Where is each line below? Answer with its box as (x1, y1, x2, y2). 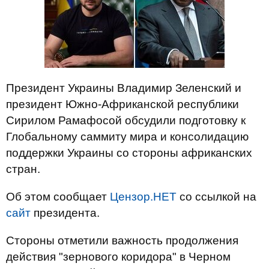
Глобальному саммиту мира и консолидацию (6, 130, 249, 143)
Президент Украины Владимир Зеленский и (6, 82, 241, 94)
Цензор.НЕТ (110, 190, 177, 203)
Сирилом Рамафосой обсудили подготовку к (6, 114, 246, 127)
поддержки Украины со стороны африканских (6, 147, 252, 159)
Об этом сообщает (6, 190, 110, 203)
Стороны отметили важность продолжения (6, 234, 238, 247)
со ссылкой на (177, 190, 256, 203)
